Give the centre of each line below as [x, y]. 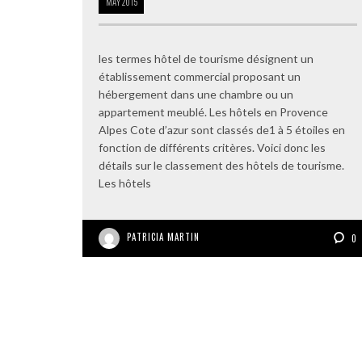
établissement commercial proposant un [200, 76]
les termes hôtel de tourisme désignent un [206, 59]
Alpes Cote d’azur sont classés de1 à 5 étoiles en [222, 130]
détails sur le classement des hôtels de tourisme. [221, 165]
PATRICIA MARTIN [163, 237]
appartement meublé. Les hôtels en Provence [213, 112]
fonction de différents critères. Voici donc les [212, 147]
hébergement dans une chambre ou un [196, 94]
